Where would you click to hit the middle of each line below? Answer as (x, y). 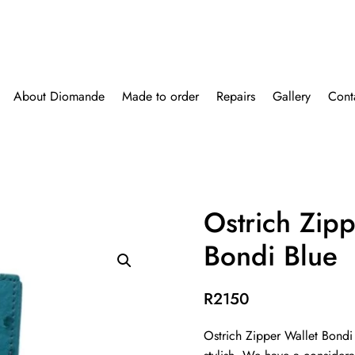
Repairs (236, 96)
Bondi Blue (271, 256)
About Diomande (59, 96)
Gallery (292, 96)
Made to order (161, 96)
